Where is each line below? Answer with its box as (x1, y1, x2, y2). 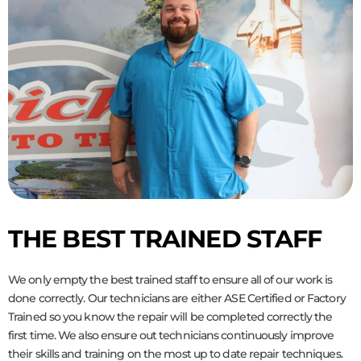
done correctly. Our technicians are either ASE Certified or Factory (8, 291, 346, 306)
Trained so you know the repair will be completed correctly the (8, 309, 333, 325)
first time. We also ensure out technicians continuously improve (8, 328, 334, 343)
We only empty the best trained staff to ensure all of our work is (8, 272, 333, 288)
